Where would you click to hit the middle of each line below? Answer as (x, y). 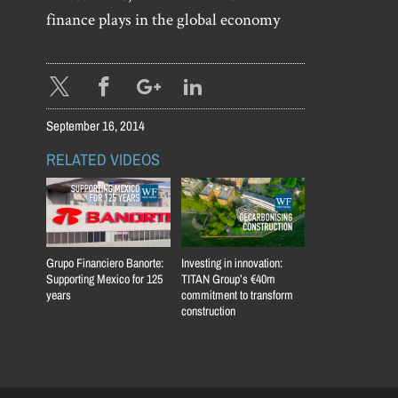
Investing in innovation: (231, 263)
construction (208, 311)
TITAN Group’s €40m (228, 279)
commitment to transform (237, 295)
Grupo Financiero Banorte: (105, 263)
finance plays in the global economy (163, 20)
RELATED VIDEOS (103, 159)
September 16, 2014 (96, 125)
